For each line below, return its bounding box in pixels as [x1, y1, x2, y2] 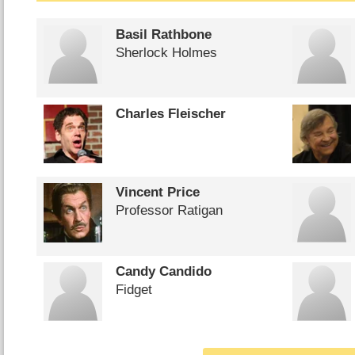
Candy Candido [115, 264, 212, 280]
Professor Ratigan [115, 203, 223, 219]
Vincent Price [115, 185, 200, 200]
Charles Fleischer [115, 105, 226, 121]
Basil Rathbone [115, 26, 212, 42]
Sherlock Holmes [115, 44, 217, 60]
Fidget [115, 282, 152, 298]
